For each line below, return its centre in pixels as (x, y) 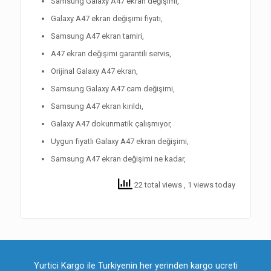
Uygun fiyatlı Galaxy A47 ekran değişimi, (120, 142)
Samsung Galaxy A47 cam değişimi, (113, 89)
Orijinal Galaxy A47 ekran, (94, 71)
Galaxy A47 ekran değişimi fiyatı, (107, 19)
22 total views (158, 185)
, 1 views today (210, 185)
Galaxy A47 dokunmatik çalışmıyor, (111, 124)
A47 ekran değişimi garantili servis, (111, 54)
